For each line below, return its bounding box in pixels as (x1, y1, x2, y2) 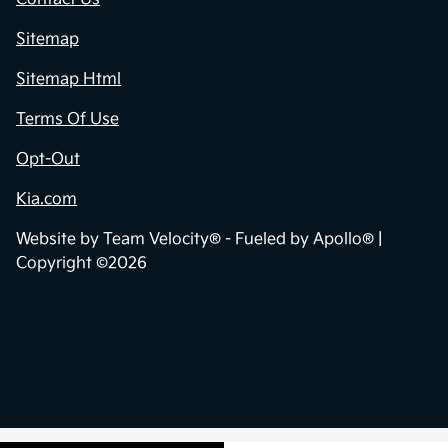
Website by (16, 229, 103, 249)
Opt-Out (16, 149, 80, 169)
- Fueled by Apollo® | (221, 229, 382, 249)
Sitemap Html (16, 69, 121, 89)
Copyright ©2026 (16, 253, 147, 273)
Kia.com (16, 189, 77, 209)
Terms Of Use (16, 109, 119, 129)
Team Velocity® (103, 229, 221, 249)
